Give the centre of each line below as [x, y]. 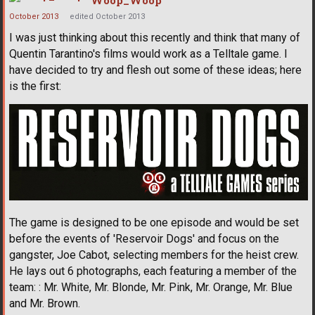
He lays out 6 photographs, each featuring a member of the [153, 271]
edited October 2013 [107, 16]
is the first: [35, 86]
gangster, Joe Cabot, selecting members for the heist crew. [154, 255]
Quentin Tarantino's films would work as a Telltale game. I [148, 53]
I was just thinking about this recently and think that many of [155, 37]
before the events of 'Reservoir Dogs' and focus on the [144, 239]
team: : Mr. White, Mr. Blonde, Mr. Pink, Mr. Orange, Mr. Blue [151, 288]
